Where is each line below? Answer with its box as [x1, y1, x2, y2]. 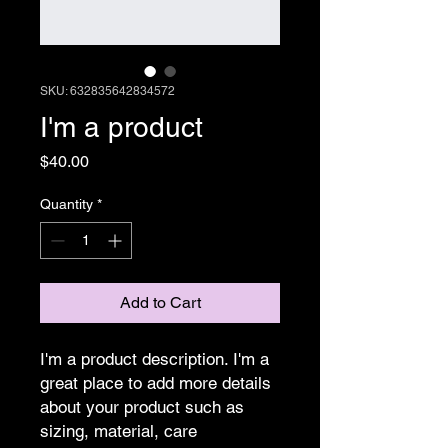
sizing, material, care [40, 421, 197, 441]
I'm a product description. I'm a [40, 349, 269, 369]
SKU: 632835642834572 [40, 84, 175, 98]
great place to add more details [40, 373, 271, 393]
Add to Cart [119, 293, 201, 312]
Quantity [40, 196, 93, 212]
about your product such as [40, 397, 244, 417]
